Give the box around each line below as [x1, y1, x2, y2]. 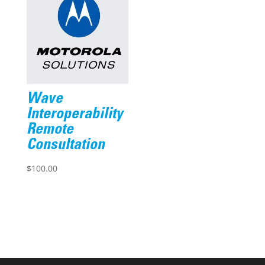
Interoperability [26, 107, 123, 123]
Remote [26, 122, 73, 138]
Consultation [26, 138, 105, 154]
